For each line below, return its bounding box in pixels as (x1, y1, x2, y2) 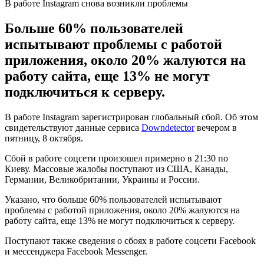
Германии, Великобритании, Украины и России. (5, 174, 200, 184)
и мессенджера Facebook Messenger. (5, 246, 147, 256)
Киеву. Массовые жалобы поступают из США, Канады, (5, 163, 228, 174)
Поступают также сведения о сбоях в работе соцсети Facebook (5, 235, 256, 246)
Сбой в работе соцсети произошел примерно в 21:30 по (5, 153, 228, 163)
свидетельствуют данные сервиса (5, 122, 141, 133)
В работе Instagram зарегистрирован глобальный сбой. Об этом (5, 111, 258, 122)
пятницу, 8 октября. (5, 133, 83, 143)
